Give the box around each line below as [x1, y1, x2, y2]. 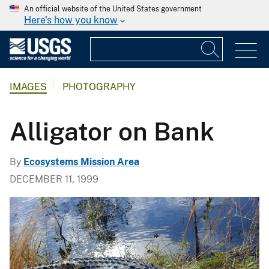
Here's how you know [24, 14, 118, 26]
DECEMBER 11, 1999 [10, 173, 98, 185]
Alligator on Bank [10, 116, 214, 146]
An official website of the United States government [24, 5, 202, 13]
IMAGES [10, 81, 47, 93]
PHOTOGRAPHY [62, 81, 136, 93]
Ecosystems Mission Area [23, 156, 139, 168]
